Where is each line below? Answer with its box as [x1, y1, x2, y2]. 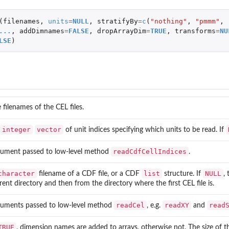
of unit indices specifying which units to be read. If [63, 126, 226, 133]
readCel [116, 201, 145, 209]
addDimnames [19, 27, 64, 35]
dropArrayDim [97, 27, 146, 35]
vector [37, 125, 61, 133]
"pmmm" [195, 17, 220, 25]
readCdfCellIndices [113, 147, 187, 155]
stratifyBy [97, 17, 138, 25]
